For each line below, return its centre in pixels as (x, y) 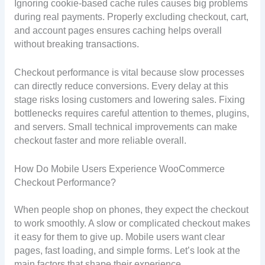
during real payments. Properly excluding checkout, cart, (131, 17)
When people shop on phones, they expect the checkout (131, 210)
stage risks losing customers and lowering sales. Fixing (129, 100)
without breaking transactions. (76, 44)
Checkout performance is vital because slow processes (129, 73)
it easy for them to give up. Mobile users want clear (119, 237)
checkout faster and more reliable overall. (100, 141)
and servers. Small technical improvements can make (125, 127)
